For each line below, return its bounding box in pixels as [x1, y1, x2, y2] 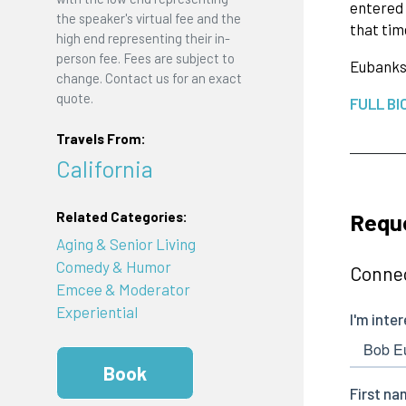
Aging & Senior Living [55, 234, 196, 253]
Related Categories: [55, 208, 188, 226]
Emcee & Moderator [55, 279, 190, 298]
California [55, 153, 153, 182]
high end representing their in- [55, 29, 230, 46]
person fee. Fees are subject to [55, 49, 235, 66]
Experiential [55, 302, 138, 321]
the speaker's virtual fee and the [55, 9, 241, 26]
